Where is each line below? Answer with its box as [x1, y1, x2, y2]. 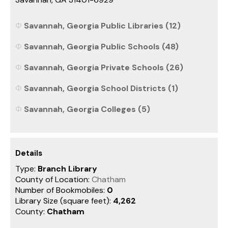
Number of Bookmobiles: [15, 184, 107, 195]
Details [15, 148, 42, 158]
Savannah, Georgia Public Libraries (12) [24, 20, 181, 31]
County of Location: [15, 174, 92, 185]
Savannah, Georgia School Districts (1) [24, 82, 178, 94]
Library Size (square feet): [15, 195, 113, 206]
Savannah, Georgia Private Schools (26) [24, 62, 183, 73]
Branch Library [38, 163, 97, 174]
